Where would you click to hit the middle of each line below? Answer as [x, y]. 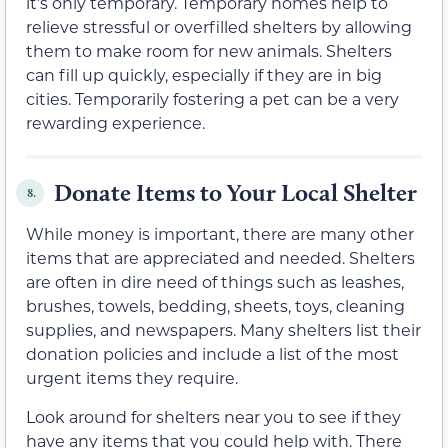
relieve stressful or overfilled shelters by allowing [219, 27]
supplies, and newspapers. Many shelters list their [223, 330]
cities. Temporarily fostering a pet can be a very [212, 99]
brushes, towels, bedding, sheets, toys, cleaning [215, 306]
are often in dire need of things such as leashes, [215, 282]
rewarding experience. [115, 123]
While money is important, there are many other [220, 234]
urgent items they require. [132, 378]
